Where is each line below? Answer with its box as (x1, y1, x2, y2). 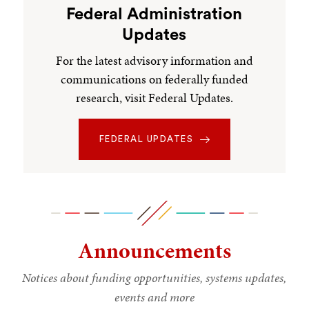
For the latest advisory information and (55, 52, 253, 70)
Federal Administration (66, 6, 243, 23)
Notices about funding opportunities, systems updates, (22, 269, 287, 287)
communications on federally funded (60, 70, 248, 88)
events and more (114, 288, 195, 306)
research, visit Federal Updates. (75, 89, 233, 107)
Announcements (77, 235, 231, 267)
